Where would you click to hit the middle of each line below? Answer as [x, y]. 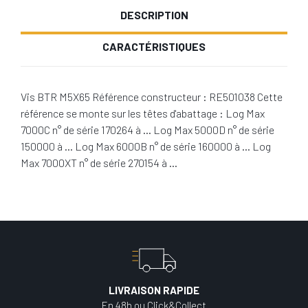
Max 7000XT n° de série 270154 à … [99, 162]
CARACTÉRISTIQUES [154, 46]
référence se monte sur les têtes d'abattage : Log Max [143, 113]
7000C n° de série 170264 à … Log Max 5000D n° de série [147, 129]
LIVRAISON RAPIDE [154, 290]
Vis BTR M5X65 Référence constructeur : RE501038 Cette [152, 96]
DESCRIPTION [154, 14]
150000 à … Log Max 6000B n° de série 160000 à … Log [146, 146]
